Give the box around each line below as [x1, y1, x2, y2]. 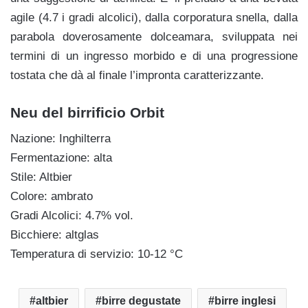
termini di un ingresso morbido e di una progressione [10, 49, 298, 63]
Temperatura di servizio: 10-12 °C [10, 247, 183, 261]
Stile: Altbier [10, 170, 72, 184]
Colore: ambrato [10, 190, 93, 203]
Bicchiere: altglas [10, 228, 99, 242]
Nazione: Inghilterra [10, 132, 111, 146]
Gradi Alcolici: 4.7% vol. [10, 209, 133, 223]
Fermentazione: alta [10, 151, 112, 165]
